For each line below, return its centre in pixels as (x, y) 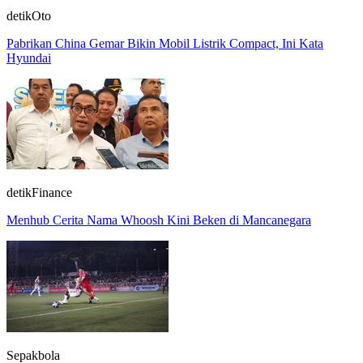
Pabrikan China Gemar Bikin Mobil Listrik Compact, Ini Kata (165, 43)
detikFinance (39, 192)
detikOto (29, 15)
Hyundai (29, 58)
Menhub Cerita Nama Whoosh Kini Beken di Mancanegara (159, 220)
